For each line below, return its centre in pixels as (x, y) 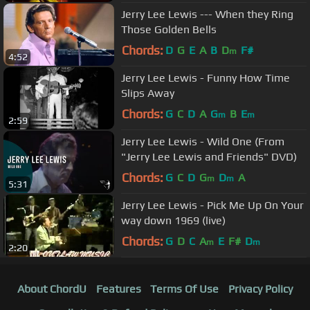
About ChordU (52, 289)
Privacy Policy (261, 289)
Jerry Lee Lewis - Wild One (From (203, 141)
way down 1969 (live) (173, 220)
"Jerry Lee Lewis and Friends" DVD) (209, 156)
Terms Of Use (185, 289)
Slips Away (148, 93)
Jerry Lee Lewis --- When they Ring (207, 14)
